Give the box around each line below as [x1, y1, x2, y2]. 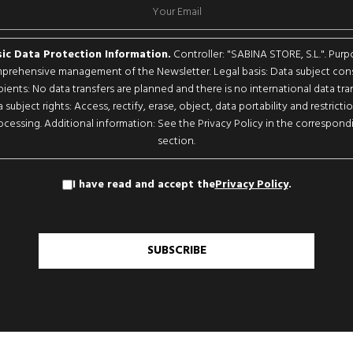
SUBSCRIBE [147, 241, 206, 261]
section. [158, 132, 195, 151]
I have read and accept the [72, 175, 215, 194]
